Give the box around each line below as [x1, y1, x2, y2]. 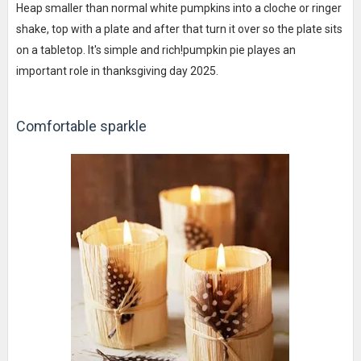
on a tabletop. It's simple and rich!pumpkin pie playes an [15, 43, 296, 56]
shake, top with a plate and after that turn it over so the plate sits [15, 22, 342, 35]
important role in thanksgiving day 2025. [15, 64, 218, 77]
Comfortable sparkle [15, 117, 147, 135]
